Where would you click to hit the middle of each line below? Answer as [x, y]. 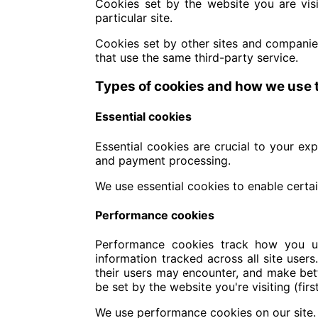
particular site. [134, 18]
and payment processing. [163, 160]
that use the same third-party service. [197, 58]
